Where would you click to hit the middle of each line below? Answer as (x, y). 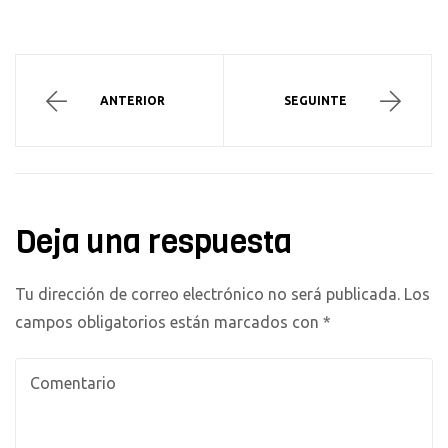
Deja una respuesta (153, 243)
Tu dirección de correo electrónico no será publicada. (207, 293)
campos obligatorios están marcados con (169, 321)
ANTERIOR (132, 101)
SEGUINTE (315, 101)
